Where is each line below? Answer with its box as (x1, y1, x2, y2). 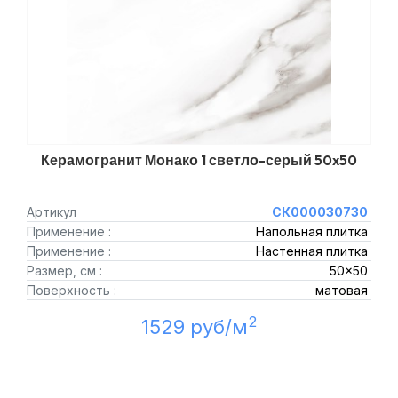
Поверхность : (27, 283, 116, 298)
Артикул (27, 204, 76, 219)
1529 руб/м (140, 315, 248, 338)
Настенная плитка (255, 243, 368, 259)
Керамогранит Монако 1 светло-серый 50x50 (41, 151, 357, 169)
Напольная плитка (255, 224, 368, 239)
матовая (314, 283, 368, 298)
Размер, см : (27, 263, 102, 278)
